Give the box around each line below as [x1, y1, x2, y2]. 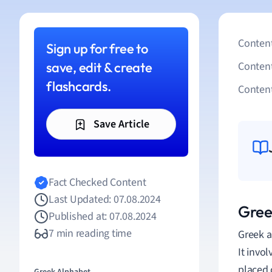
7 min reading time [49, 226, 132, 241]
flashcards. [46, 78, 111, 95]
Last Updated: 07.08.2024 [49, 192, 161, 207]
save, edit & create [46, 59, 152, 76]
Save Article [90, 117, 149, 132]
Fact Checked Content [49, 175, 146, 190]
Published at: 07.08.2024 [49, 209, 157, 224]
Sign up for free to [46, 40, 148, 57]
